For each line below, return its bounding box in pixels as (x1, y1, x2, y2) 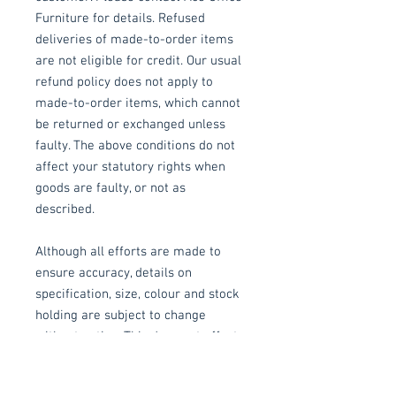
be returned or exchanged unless (35, 116, 225, 133)
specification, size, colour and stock (35, 286, 240, 302)
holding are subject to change (35, 307, 206, 324)
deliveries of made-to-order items (35, 31, 233, 48)
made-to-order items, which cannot (35, 95, 240, 111)
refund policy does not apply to (35, 73, 213, 90)
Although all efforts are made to (35, 243, 221, 260)
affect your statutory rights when (35, 158, 225, 175)
